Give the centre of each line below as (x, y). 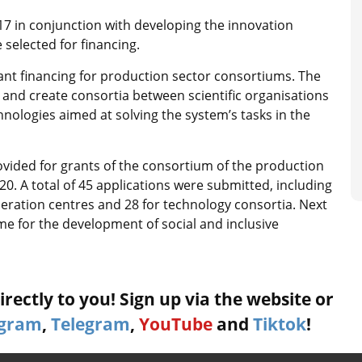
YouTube (176, 324)
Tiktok (280, 324)
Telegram (90, 324)
